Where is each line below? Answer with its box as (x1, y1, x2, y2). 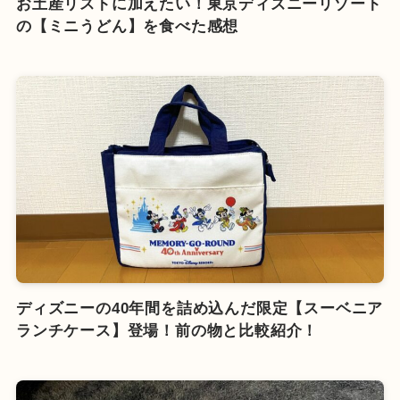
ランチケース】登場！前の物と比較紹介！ (15, 321, 319, 339)
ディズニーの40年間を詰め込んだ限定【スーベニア (15, 299, 384, 317)
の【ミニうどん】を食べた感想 (15, 18, 239, 36)
